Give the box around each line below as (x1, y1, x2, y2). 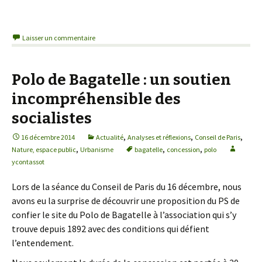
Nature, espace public (12, 145, 76, 154)
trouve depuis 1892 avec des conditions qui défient (12, 223, 209, 235)
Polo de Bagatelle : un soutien (12, 71, 231, 89)
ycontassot (12, 157, 44, 166)
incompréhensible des (12, 90, 181, 108)
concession (167, 145, 200, 154)
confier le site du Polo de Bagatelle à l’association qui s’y (12, 209, 236, 220)
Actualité (96, 133, 123, 142)
